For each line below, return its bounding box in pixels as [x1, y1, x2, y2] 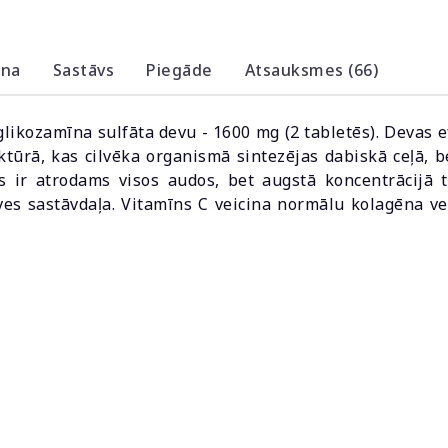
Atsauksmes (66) [244, 59, 378, 81]
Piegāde [146, 59, 213, 81]
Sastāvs [52, 59, 114, 81]
